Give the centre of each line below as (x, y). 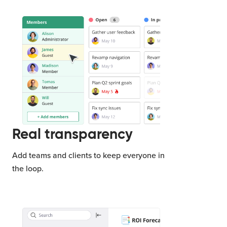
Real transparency (72, 134)
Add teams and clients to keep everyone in (88, 155)
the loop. (28, 168)
